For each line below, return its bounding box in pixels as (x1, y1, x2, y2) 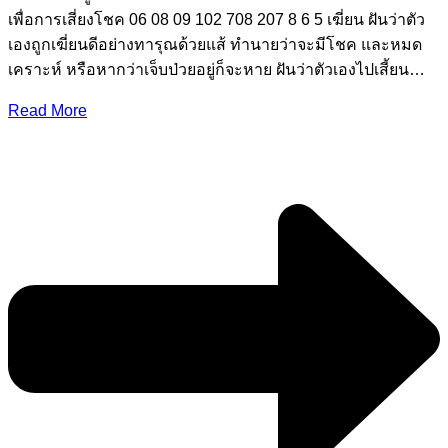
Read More (8, 101, 87, 119)
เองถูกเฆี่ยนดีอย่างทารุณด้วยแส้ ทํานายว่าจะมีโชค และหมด (8, 35, 422, 53)
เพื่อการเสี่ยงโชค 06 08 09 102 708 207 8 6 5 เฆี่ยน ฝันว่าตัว (8, 10, 425, 28)
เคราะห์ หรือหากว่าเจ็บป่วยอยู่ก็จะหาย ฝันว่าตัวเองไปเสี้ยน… (8, 60, 425, 78)
